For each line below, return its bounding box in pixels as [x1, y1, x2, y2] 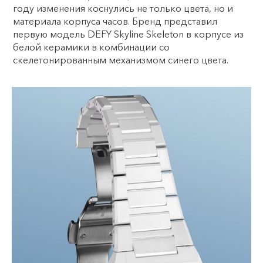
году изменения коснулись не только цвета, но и [13, 2, 233, 14]
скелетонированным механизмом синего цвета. [13, 53, 228, 66]
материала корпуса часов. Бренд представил [13, 15, 217, 27]
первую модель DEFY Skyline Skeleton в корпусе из [13, 28, 244, 40]
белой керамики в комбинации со [13, 41, 170, 53]
